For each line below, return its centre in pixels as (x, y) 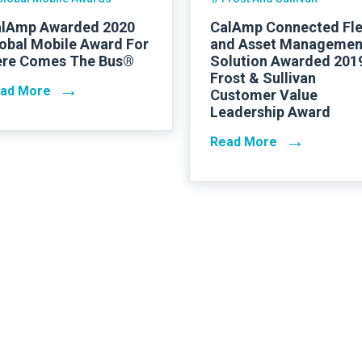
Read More (244, 141)
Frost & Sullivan (263, 78)
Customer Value (264, 95)
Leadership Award (270, 112)
